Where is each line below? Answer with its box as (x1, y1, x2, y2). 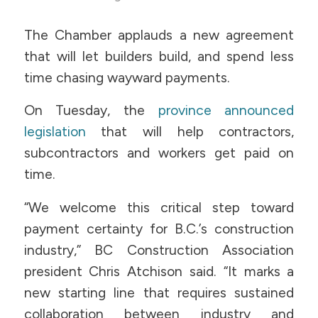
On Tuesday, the (23, 102, 158, 119)
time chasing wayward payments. (23, 69, 230, 86)
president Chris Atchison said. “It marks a (23, 263, 295, 280)
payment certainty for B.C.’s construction (23, 220, 295, 237)
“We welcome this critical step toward (23, 199, 295, 216)
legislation (23, 124, 86, 141)
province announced (158, 102, 295, 119)
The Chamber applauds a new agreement (23, 26, 295, 43)
